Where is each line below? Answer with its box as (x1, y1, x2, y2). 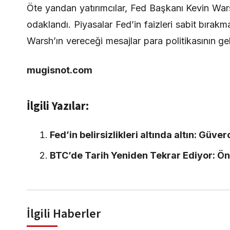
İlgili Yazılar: (27, 98, 89, 114)
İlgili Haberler (27, 205, 101, 223)
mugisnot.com (27, 65, 92, 75)
